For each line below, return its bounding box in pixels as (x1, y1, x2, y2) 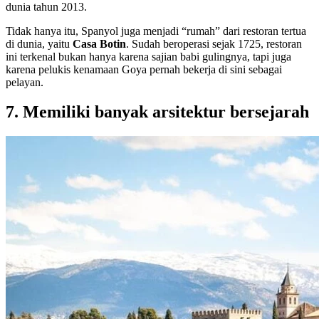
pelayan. (6, 75, 43, 88)
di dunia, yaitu (6, 37, 73, 50)
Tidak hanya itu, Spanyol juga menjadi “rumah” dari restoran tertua (6, 24, 306, 37)
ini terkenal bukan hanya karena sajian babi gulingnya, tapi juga (6, 50, 291, 63)
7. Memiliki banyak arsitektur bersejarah (6, 103, 309, 122)
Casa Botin (73, 37, 126, 50)
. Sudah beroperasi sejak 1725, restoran (126, 37, 302, 50)
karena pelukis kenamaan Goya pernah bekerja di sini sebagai (6, 63, 282, 75)
